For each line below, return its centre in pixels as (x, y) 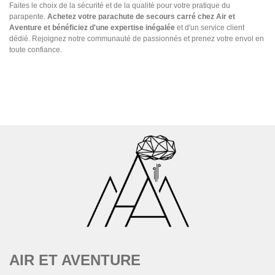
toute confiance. (36, 50)
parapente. (28, 17)
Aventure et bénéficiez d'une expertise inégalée (92, 28)
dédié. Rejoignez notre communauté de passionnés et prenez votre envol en (137, 39)
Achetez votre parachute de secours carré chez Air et (141, 17)
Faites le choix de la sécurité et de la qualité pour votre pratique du (120, 6)
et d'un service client (210, 28)
